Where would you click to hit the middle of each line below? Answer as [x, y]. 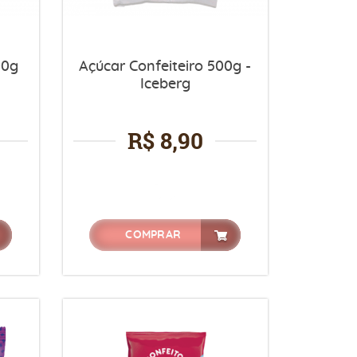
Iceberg [165, 84]
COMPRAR [153, 235]
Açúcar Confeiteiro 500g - [165, 67]
